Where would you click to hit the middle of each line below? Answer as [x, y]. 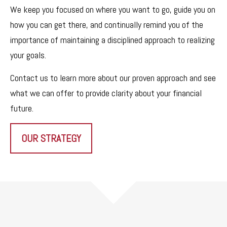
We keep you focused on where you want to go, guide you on [113, 9]
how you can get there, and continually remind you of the [107, 24]
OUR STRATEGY [51, 138]
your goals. [28, 55]
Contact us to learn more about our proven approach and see [113, 78]
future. [22, 108]
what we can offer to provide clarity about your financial [106, 93]
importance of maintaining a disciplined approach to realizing [112, 40]
